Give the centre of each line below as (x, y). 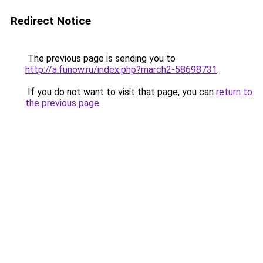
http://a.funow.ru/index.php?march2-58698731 (121, 70)
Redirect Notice (51, 21)
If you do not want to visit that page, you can (121, 92)
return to (234, 92)
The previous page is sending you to (100, 58)
